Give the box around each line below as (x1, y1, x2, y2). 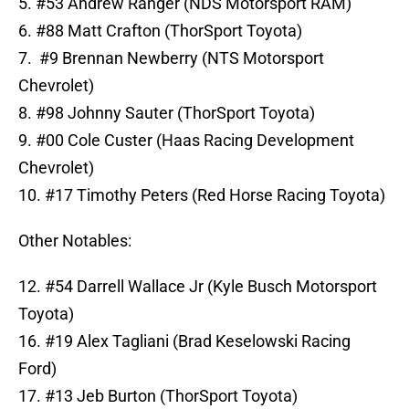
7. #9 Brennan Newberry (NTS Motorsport (18, 48, 324, 68)
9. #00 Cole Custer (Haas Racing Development (18, 131, 354, 151)
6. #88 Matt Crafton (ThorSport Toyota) (18, 21, 302, 41)
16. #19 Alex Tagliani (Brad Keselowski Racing (18, 331, 351, 351)
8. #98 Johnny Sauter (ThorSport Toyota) (18, 103, 315, 123)
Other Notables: (18, 231, 131, 251)
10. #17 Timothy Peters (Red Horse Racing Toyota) (18, 185, 385, 205)
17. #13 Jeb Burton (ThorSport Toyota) (18, 386, 298, 406)
